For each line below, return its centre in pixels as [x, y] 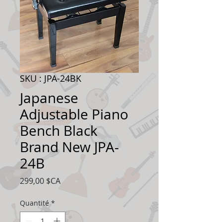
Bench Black [59, 131]
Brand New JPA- [69, 147]
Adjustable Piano [74, 114]
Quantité [34, 203]
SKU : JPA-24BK [51, 79]
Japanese [49, 98]
